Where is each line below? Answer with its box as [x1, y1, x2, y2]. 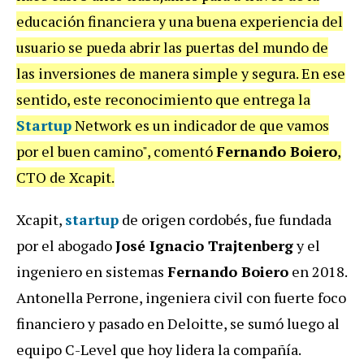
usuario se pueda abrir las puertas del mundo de [16, 37, 328, 57]
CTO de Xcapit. [16, 167, 115, 187]
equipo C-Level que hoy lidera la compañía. [16, 339, 301, 359]
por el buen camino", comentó [16, 141, 216, 161]
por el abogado [16, 235, 115, 255]
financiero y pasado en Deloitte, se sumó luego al [16, 313, 340, 333]
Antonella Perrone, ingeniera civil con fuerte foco [16, 287, 346, 307]
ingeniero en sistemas [16, 261, 167, 281]
